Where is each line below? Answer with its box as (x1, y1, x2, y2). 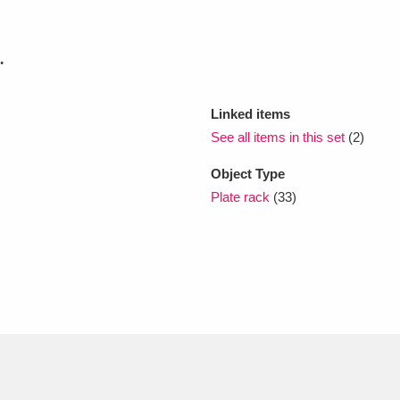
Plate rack (211, 188, 270, 204)
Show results (214, 215, 295, 232)
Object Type (211, 165, 285, 181)
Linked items (211, 105, 290, 121)
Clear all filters (26, 216, 117, 231)
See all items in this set (211, 129, 345, 145)
